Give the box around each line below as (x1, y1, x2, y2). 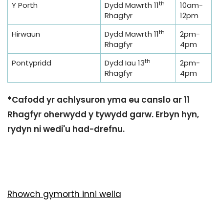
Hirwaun (12, 29, 40, 40)
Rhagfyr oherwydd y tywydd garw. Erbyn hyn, (7, 109, 199, 121)
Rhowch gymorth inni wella (7, 188, 121, 200)
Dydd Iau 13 (105, 58, 145, 68)
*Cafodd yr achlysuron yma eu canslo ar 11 (7, 94, 190, 106)
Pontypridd (12, 58, 51, 68)
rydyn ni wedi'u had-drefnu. (7, 123, 127, 135)
